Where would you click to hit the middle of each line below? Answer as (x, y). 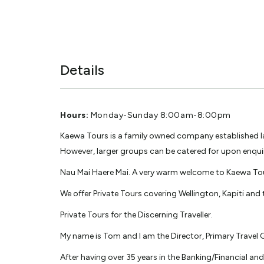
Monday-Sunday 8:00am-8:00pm (160, 115)
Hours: (75, 115)
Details (82, 70)
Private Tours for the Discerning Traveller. (136, 214)
